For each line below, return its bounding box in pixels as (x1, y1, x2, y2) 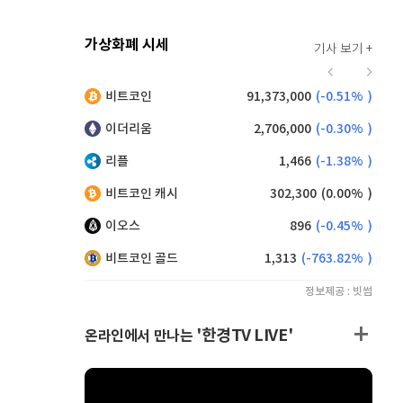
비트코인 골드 (105, 251, 178, 266)
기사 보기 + (314, 42, 372, 57)
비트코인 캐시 (105, 186, 178, 201)
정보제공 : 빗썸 (305, 285, 372, 298)
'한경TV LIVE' (196, 326, 293, 345)
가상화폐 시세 (85, 36, 169, 54)
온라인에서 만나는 (85, 327, 196, 345)
